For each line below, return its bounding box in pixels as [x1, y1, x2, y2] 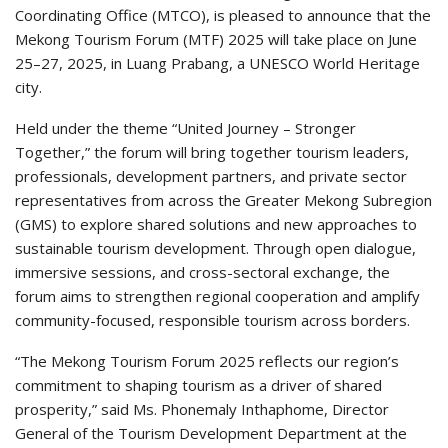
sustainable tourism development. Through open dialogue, [15, 238, 416, 258]
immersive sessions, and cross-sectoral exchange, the [15, 262, 390, 282]
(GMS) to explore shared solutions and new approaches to [15, 214, 417, 234]
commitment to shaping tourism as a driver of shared [15, 375, 382, 395]
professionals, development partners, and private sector [15, 166, 407, 186]
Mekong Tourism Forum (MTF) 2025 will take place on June [15, 29, 417, 49]
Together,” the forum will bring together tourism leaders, [15, 142, 409, 162]
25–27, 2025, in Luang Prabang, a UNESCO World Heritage [15, 53, 420, 73]
